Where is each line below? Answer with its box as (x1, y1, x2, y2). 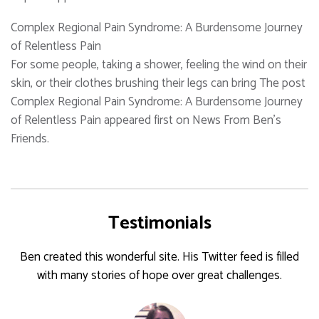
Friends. (11, 128, 49, 149)
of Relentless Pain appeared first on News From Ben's (11, 110, 281, 130)
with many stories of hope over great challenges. (37, 265, 282, 286)
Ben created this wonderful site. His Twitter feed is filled (20, 246, 299, 267)
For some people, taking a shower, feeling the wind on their (11, 54, 307, 75)
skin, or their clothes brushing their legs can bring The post (11, 73, 305, 93)
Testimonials (108, 208, 211, 239)
